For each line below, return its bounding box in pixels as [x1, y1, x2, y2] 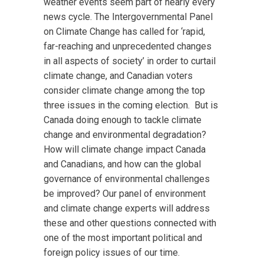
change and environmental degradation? [44, 129, 209, 140]
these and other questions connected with [44, 217, 216, 229]
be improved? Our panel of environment [44, 188, 206, 199]
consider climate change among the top [44, 85, 205, 96]
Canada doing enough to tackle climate [44, 114, 202, 126]
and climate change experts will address [44, 203, 210, 214]
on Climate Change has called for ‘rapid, [44, 26, 205, 37]
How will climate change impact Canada [44, 144, 206, 155]
